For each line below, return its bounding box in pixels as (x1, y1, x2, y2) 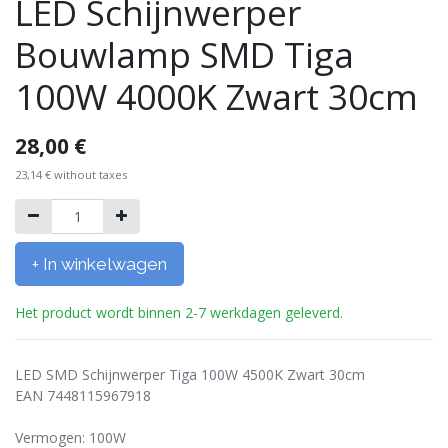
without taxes (54, 167, 127, 182)
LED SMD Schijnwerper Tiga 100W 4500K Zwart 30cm (15, 365, 365, 384)
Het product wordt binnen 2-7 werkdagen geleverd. (15, 303, 343, 322)
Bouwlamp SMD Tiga (15, 31, 354, 78)
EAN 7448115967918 (15, 386, 151, 405)
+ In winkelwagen (32, 254, 167, 274)
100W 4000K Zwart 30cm (15, 73, 418, 120)
